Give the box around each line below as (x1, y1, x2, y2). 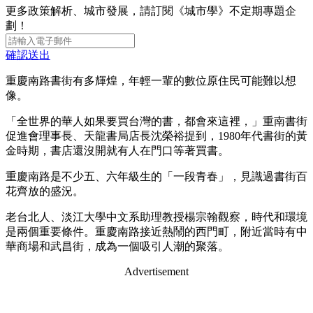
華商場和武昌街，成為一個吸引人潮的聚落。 (6, 240, 229, 252)
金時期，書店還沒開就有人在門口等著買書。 (6, 144, 229, 156)
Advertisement (124, 265, 189, 277)
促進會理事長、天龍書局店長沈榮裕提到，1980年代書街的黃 (6, 129, 307, 142)
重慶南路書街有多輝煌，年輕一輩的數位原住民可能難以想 (6, 74, 296, 87)
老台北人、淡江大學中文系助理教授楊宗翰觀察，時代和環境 (6, 210, 307, 223)
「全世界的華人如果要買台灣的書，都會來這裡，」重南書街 (6, 115, 307, 127)
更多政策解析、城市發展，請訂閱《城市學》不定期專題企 (6, 4, 296, 17)
